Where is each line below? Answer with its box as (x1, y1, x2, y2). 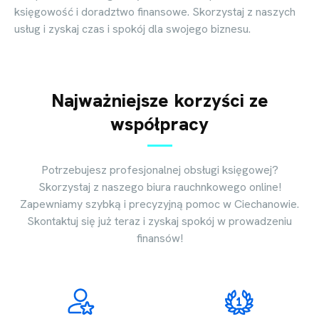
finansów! (136, 230, 183, 246)
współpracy (110, 111, 209, 136)
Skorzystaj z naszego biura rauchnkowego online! (38, 179, 281, 194)
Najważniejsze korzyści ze (51, 88, 268, 113)
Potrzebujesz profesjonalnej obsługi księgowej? (41, 162, 278, 177)
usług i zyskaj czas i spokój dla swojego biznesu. (14, 21, 251, 36)
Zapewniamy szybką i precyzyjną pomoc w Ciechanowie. (20, 196, 299, 211)
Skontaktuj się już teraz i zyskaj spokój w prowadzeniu (27, 213, 292, 229)
